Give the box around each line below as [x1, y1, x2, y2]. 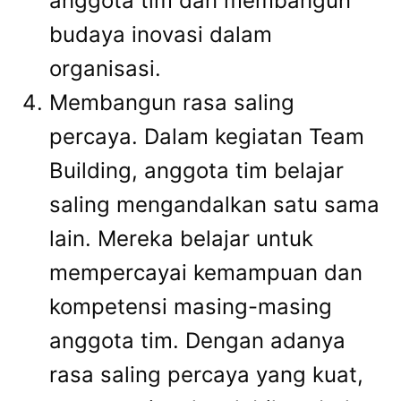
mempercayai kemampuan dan [49, 260, 363, 286]
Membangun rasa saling [49, 90, 294, 116]
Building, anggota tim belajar [49, 158, 344, 184]
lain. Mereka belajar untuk [49, 226, 313, 252]
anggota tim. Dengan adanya [49, 328, 346, 354]
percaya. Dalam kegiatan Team [49, 124, 364, 150]
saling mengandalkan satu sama [49, 192, 380, 218]
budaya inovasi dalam [49, 21, 272, 48]
